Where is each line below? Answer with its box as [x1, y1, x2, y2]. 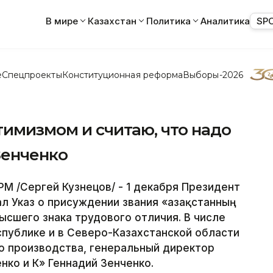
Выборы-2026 [183, 69, 243, 80]
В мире [46, 15, 78, 27]
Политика [146, 15, 191, 27]
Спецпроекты [1, 69, 62, 80]
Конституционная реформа [62, 69, 183, 80]
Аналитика [200, 15, 250, 27]
